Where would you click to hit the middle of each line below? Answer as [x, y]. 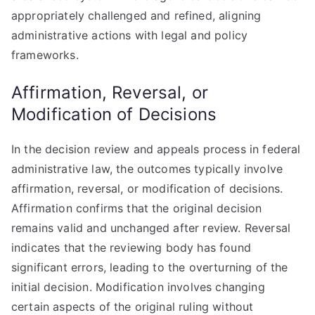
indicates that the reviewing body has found [131, 247]
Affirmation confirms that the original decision [137, 208]
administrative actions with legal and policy [130, 35]
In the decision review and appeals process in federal [156, 149]
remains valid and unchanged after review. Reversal [151, 228]
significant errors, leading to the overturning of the [150, 267]
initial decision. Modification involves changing [138, 287]
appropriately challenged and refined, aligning [136, 15]
